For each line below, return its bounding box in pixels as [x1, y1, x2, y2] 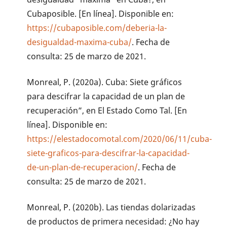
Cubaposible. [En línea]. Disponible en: [27, 8, 174, 20]
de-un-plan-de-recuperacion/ [27, 162, 138, 173]
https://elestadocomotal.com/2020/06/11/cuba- [27, 133, 212, 145]
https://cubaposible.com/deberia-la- [27, 22, 167, 34]
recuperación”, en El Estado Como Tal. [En [27, 105, 187, 117]
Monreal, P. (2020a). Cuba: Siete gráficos [27, 77, 182, 88]
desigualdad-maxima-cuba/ [27, 36, 132, 48]
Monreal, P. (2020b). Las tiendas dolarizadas [27, 202, 196, 213]
